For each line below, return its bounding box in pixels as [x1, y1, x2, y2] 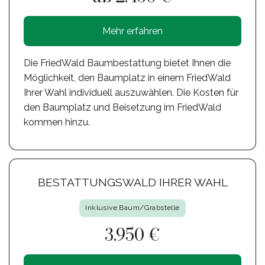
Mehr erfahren [102, 25, 163, 37]
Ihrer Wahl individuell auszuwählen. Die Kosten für [24, 87, 238, 99]
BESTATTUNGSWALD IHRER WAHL [37, 176, 228, 189]
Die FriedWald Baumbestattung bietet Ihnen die [24, 57, 231, 69]
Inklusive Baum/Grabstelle [85, 203, 180, 212]
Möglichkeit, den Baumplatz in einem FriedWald [24, 72, 231, 84]
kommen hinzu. [24, 117, 90, 128]
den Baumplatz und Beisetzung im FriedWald [24, 102, 221, 114]
